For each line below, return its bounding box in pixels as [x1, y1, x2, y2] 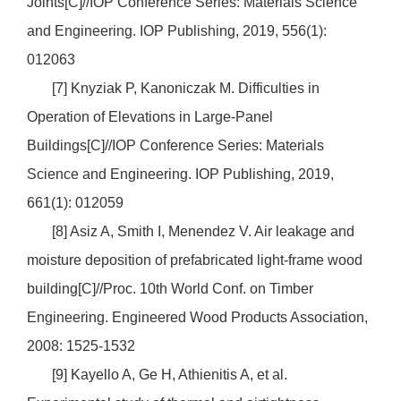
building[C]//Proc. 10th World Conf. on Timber [27, 281, 313, 297]
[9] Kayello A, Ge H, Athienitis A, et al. [27, 367, 287, 383]
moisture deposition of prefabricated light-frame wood [27, 252, 363, 269]
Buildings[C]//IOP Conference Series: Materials [27, 138, 324, 154]
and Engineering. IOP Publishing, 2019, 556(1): [27, 23, 327, 39]
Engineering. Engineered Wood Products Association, [27, 310, 368, 326]
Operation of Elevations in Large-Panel [27, 109, 273, 125]
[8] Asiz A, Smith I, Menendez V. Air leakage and [27, 224, 354, 240]
